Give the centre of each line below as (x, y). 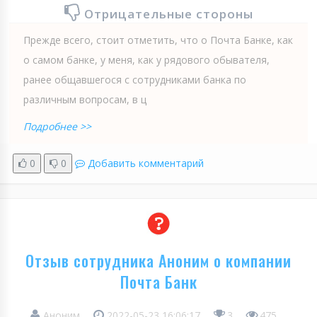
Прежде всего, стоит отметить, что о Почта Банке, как (158, 40)
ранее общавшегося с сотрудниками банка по (135, 79)
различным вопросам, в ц (85, 99)
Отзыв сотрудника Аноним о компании (158, 260)
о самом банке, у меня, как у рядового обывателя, (146, 59)
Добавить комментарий (146, 163)
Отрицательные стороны (168, 13)
